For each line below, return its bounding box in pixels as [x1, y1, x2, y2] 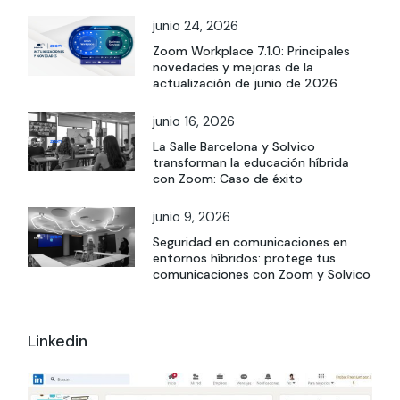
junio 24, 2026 [153, 16, 239, 35]
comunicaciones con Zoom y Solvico [153, 265, 371, 282]
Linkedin [28, 329, 88, 352]
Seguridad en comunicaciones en [153, 233, 348, 250]
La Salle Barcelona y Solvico [153, 137, 316, 154]
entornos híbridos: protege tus [153, 249, 337, 266]
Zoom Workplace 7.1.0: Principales [153, 42, 351, 59]
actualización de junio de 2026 [153, 74, 338, 91]
